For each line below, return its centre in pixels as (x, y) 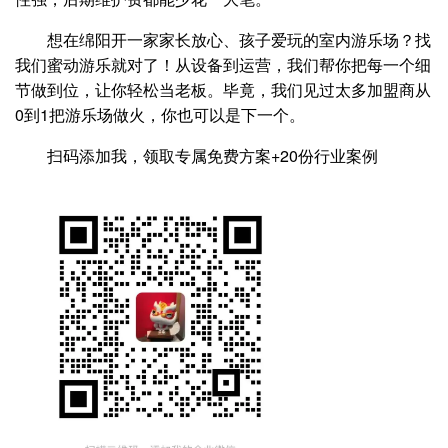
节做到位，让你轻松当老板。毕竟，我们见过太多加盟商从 (223, 90)
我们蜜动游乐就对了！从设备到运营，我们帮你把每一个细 (223, 65)
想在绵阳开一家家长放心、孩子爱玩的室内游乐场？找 (239, 40)
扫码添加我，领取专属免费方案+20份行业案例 (212, 156)
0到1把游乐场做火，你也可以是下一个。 (160, 115)
